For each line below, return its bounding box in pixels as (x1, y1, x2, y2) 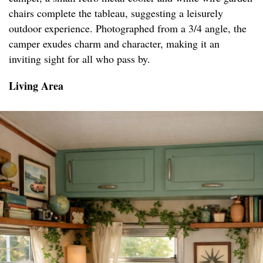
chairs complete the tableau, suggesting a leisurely (9, 6, 223, 21)
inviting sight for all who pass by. (9, 52, 150, 66)
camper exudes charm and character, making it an (9, 36, 220, 51)
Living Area (9, 78, 63, 94)
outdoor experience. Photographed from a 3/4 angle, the (9, 21, 247, 36)
